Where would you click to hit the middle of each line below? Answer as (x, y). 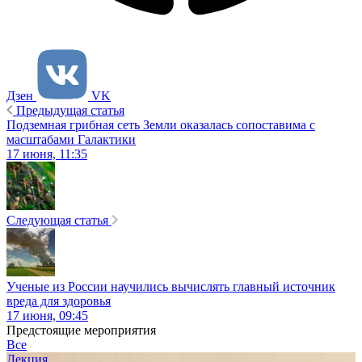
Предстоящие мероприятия (81, 330)
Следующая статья (57, 221)
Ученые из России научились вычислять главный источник (171, 287)
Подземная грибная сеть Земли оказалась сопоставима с (161, 125)
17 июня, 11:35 (47, 154)
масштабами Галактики (71, 140)
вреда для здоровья (59, 301)
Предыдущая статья (70, 111)
